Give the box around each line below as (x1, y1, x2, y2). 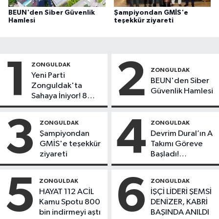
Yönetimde (151, 160, 192, 169)
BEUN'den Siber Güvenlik (8, 9, 95, 17)
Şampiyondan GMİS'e (113, 9, 188, 17)
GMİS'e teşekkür (40, 139, 101, 148)
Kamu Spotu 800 (39, 197, 100, 206)
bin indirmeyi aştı (39, 208, 101, 217)
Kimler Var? (151, 170, 192, 179)
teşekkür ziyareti (113, 17, 174, 24)
